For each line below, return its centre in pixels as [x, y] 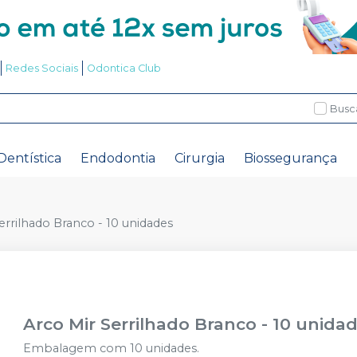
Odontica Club [124, 68]
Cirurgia [200, 158]
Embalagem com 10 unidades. [112, 348]
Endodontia [118, 158]
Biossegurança [290, 158]
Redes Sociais [41, 68]
